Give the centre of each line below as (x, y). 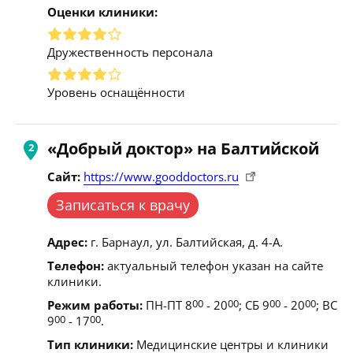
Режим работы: (95, 305)
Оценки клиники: (102, 11)
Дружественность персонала (130, 52)
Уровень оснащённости (116, 92)
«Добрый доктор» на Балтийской (183, 148)
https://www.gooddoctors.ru (161, 176)
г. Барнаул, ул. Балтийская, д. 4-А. (185, 242)
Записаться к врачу (123, 204)
